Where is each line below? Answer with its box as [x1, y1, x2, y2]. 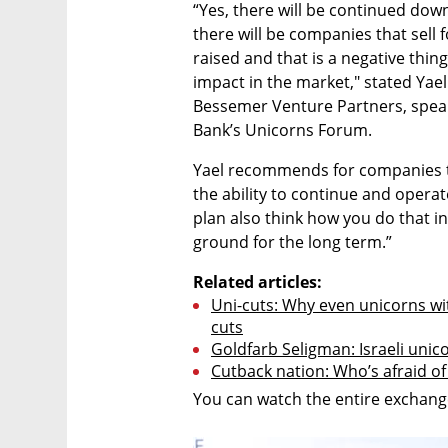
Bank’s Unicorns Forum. [193, 118, 372, 141]
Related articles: [193, 270, 322, 293]
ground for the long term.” [193, 230, 392, 253]
